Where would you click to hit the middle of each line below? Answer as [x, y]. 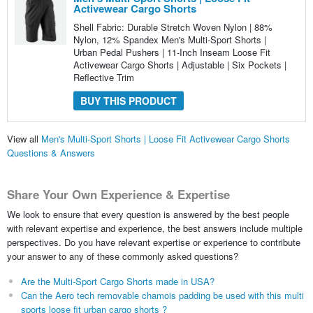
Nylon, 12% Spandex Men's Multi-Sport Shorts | [169, 39]
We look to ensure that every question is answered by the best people [148, 214]
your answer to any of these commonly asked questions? [122, 256]
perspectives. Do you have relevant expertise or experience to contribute [153, 242]
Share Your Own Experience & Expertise [118, 195]
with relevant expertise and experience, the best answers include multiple [154, 228]
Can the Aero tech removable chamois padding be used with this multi [162, 295]
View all [24, 139]
